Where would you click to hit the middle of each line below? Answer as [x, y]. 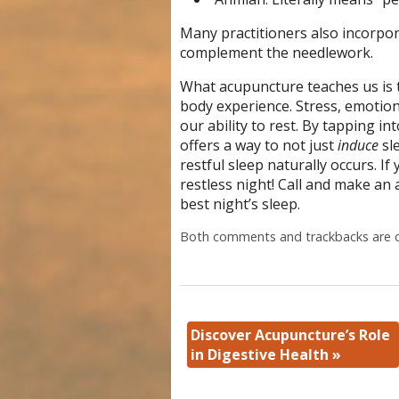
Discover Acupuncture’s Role [290, 334]
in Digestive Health [261, 354]
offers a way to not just [258, 146]
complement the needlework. [276, 53]
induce [358, 146]
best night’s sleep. [240, 204]
